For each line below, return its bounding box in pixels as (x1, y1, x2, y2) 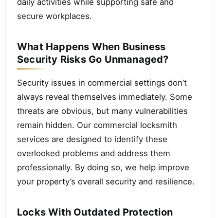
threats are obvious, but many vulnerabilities (17, 106, 188, 116)
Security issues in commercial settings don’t (17, 77, 187, 88)
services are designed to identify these (17, 134, 167, 144)
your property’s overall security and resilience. (17, 176, 195, 186)
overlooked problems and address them (17, 148, 170, 158)
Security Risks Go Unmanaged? (17, 54, 169, 66)
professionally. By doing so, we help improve (17, 162, 189, 172)
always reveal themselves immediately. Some (17, 91, 192, 102)
